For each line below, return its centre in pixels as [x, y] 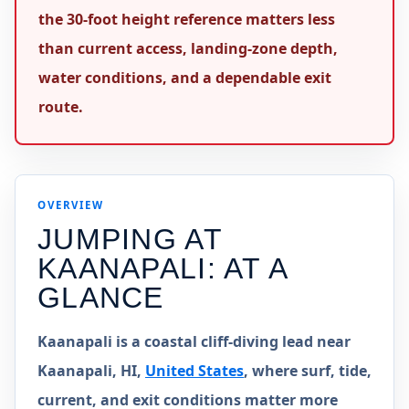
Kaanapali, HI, [91, 371]
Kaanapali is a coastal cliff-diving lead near [194, 341]
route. [61, 107]
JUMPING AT [130, 239]
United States [194, 371]
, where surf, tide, [308, 371]
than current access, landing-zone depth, [188, 48]
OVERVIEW [71, 205]
